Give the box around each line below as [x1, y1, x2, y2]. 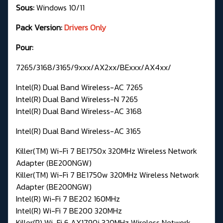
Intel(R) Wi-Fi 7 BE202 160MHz [16, 192, 120, 205]
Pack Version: [16, 21, 64, 33]
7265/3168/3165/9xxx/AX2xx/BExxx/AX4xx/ [16, 61, 171, 73]
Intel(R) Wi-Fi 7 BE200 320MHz [16, 204, 122, 217]
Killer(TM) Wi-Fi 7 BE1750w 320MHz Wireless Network [16, 168, 199, 181]
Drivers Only [64, 21, 106, 33]
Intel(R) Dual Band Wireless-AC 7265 [16, 81, 143, 93]
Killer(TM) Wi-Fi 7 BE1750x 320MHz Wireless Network [16, 144, 197, 157]
